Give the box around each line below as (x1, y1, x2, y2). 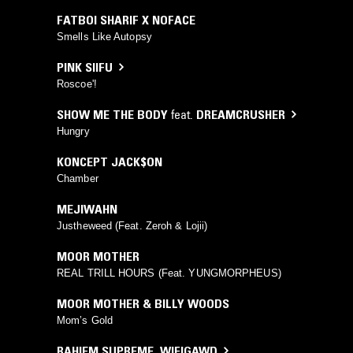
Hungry (57, 124, 90, 137)
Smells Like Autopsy (57, 30, 152, 43)
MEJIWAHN (57, 200, 117, 217)
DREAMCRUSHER (196, 106, 285, 122)
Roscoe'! (57, 77, 97, 90)
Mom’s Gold (57, 314, 113, 326)
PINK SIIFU (57, 58, 113, 75)
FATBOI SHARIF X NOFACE (57, 11, 195, 28)
